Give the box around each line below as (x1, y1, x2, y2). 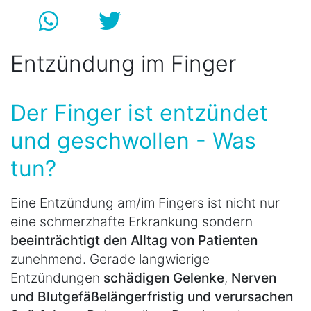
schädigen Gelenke (103, 269, 224, 287)
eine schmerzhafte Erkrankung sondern (10, 213, 253, 230)
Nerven (231, 269, 276, 287)
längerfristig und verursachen (107, 288, 293, 305)
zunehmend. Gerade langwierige (10, 251, 210, 268)
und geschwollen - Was (10, 127, 256, 155)
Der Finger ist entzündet (10, 99, 268, 127)
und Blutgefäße (10, 288, 107, 305)
